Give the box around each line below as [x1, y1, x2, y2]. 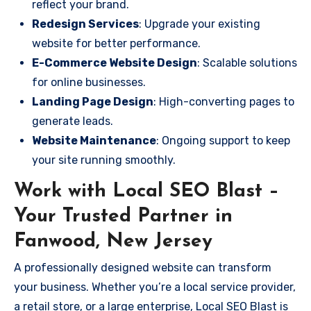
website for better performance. [32, 36, 201, 50]
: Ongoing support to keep [156, 133, 290, 147]
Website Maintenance [32, 133, 156, 147]
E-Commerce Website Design [32, 56, 197, 69]
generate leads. [32, 114, 113, 128]
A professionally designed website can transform [14, 261, 271, 274]
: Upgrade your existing [139, 17, 260, 31]
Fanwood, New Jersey [14, 231, 212, 251]
